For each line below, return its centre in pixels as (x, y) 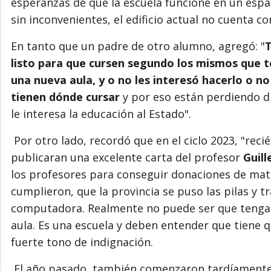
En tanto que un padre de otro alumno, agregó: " (138, 46)
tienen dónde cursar (65, 96)
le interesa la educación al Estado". (103, 113)
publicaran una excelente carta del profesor (127, 157)
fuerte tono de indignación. (82, 242)
